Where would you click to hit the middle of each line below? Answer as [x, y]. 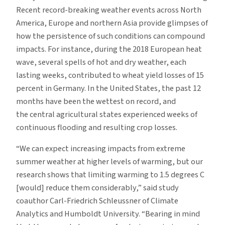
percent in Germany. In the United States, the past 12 [108, 88]
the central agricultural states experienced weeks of [107, 114]
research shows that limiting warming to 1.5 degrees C [110, 175]
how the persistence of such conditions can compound [110, 36]
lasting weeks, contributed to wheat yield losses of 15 [110, 75]
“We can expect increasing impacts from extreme [101, 148]
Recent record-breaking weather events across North [109, 10]
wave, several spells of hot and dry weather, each [101, 62]
